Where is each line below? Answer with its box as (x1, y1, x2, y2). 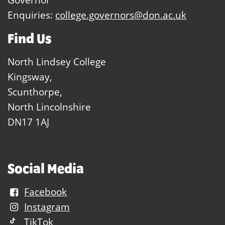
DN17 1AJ (8, 116, 49, 129)
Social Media (8, 160, 84, 177)
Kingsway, (8, 70, 52, 83)
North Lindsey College (8, 55, 106, 68)
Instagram (24, 200, 70, 213)
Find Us (8, 30, 52, 47)
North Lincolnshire (8, 100, 91, 114)
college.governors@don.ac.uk (55, 9, 186, 22)
